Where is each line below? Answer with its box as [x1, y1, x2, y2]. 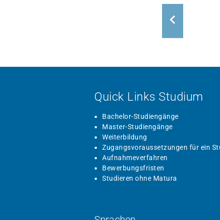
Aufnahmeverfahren [102, 154, 168, 162]
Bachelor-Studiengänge [102, 112, 179, 121]
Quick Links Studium [94, 90, 203, 104]
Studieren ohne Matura [102, 174, 177, 183]
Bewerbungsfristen [102, 164, 165, 172]
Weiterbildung [102, 133, 147, 141]
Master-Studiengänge [102, 123, 173, 131]
